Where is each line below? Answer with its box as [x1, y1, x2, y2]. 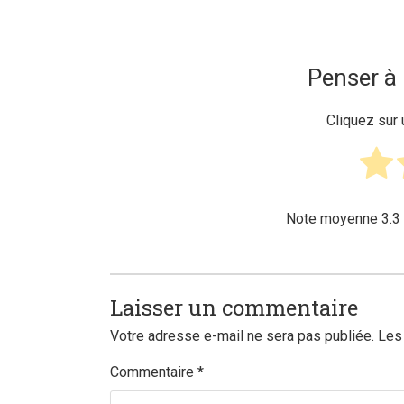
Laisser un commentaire [110, 292, 358, 322]
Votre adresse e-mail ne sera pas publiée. [110, 327, 374, 345]
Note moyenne [285, 209, 381, 227]
